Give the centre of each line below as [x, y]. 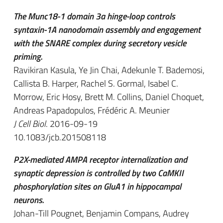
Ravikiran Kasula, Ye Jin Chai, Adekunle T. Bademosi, [109, 70]
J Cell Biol [30, 124]
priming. [28, 56]
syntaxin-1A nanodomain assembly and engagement [107, 30]
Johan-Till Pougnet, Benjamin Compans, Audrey [101, 213]
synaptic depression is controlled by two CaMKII [99, 173]
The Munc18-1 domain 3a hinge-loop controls [94, 16]
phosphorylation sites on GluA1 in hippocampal [97, 186]
